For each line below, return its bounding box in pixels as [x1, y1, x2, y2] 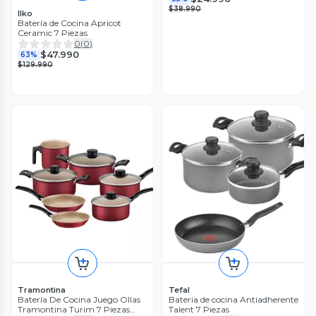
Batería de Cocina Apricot [18, 17, 121, 28]
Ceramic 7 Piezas [18, 27, 87, 38]
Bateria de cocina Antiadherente [169, 294, 298, 305]
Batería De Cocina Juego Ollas [18, 294, 140, 305]
